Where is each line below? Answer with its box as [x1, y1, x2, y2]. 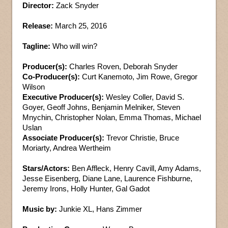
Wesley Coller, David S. [104, 92, 184, 101]
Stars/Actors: [22, 163, 70, 173]
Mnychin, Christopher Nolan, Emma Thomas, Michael [22, 112, 201, 122]
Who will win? [50, 41, 97, 50]
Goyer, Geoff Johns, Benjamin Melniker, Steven [22, 102, 180, 111]
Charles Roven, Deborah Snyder [67, 62, 178, 71]
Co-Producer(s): [22, 72, 80, 81]
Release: [22, 21, 53, 30]
